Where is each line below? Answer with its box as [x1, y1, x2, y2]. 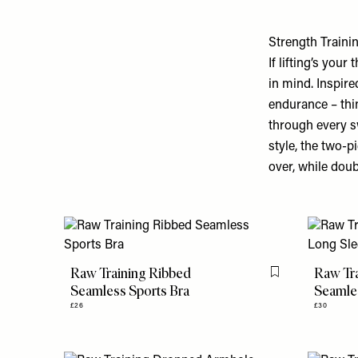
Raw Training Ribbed [70, 265, 191, 282]
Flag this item [277, 273, 336, 284]
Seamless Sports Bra [70, 282, 189, 300]
